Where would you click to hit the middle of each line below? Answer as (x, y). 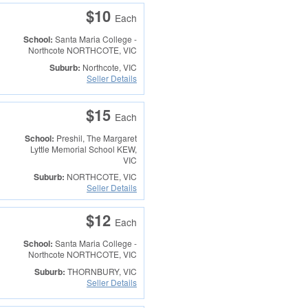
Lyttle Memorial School (72, 149)
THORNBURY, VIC (101, 271)
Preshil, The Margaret (96, 138)
